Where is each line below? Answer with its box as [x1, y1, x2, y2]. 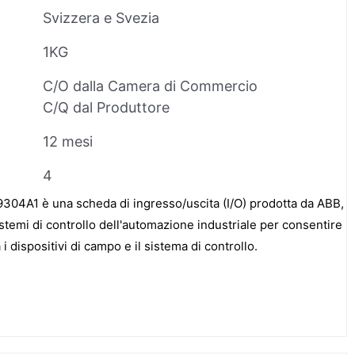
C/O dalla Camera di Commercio [43, 77, 258, 94]
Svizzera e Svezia [43, 9, 159, 26]
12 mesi [43, 132, 93, 150]
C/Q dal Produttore [43, 98, 170, 116]
